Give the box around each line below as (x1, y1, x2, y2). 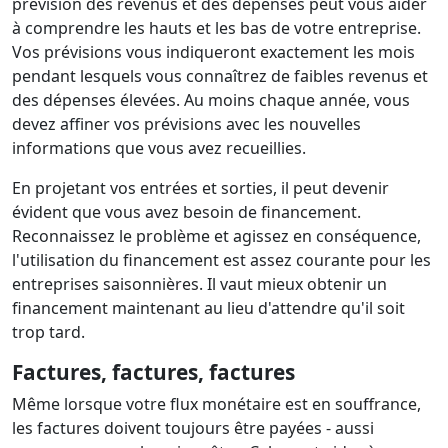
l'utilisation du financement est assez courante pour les (12, 249, 431, 271)
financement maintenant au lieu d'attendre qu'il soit (12, 297, 405, 319)
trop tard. (12, 321, 85, 343)
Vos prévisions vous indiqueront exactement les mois (12, 41, 415, 63)
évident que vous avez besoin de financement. (12, 201, 361, 223)
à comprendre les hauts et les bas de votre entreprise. (12, 17, 421, 39)
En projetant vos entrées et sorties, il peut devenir (12, 177, 389, 199)
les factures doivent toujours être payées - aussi (12, 417, 374, 439)
